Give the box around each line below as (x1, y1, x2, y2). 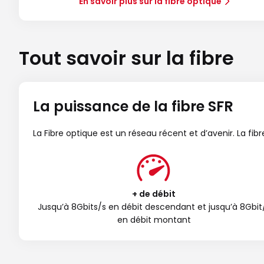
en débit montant (117, 214, 191, 226)
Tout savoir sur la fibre (19, 44, 234, 71)
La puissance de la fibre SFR (33, 96, 233, 116)
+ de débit (132, 188, 176, 200)
